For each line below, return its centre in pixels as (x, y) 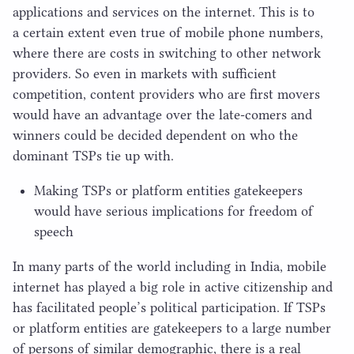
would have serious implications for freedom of (173, 211)
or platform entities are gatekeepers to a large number (172, 328)
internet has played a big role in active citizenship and (173, 286)
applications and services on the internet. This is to (164, 11)
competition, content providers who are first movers (166, 94)
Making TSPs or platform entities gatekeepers (168, 190)
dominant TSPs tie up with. (93, 155)
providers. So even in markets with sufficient (145, 73)
